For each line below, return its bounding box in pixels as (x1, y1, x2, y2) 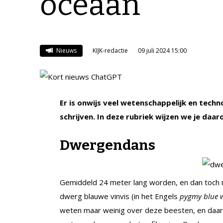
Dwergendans (60, 136, 155, 153)
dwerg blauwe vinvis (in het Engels (60, 191, 180, 201)
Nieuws (54, 46, 77, 55)
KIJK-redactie (92, 46, 128, 55)
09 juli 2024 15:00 (137, 46, 187, 55)
